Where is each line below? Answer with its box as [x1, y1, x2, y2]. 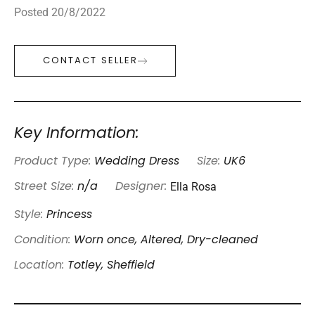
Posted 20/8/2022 [14, 5, 105, 19]
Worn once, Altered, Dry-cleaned [74, 235, 258, 247]
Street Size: [14, 181, 77, 193]
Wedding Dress [94, 156, 179, 168]
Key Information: [14, 126, 139, 143]
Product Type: [14, 156, 94, 168]
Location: [14, 260, 67, 272]
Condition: [14, 235, 74, 247]
